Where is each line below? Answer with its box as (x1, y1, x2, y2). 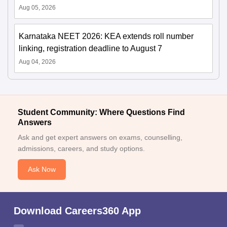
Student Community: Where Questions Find (18, 107, 185, 117)
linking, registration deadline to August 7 (19, 44, 162, 53)
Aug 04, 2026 (19, 58, 56, 65)
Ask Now (28, 165, 56, 173)
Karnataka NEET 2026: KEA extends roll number (19, 31, 194, 41)
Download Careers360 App (14, 205, 141, 216)
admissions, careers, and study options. (18, 144, 145, 153)
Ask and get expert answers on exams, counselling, (18, 133, 182, 141)
